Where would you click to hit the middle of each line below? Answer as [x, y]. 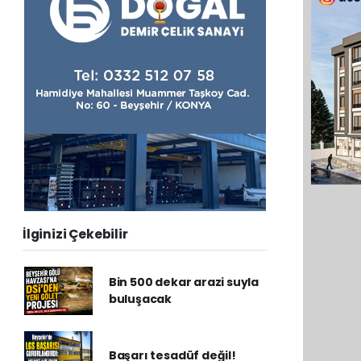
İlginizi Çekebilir [75, 234]
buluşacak [140, 299]
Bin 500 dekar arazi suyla [184, 282]
